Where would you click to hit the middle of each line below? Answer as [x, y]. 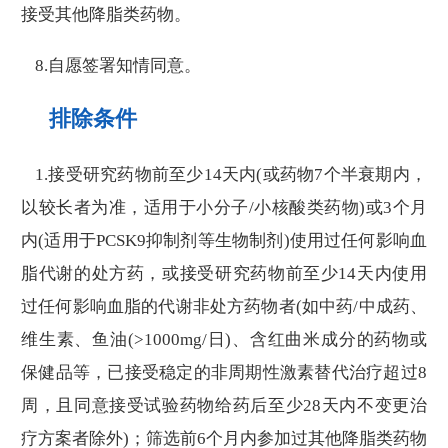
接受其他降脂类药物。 [106, 15]
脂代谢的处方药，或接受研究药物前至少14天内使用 [224, 274]
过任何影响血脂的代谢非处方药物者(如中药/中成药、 [224, 307]
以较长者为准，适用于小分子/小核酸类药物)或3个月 [224, 208]
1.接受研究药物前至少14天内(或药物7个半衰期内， [231, 175]
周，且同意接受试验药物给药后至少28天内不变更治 [224, 406]
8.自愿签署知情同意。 [118, 66]
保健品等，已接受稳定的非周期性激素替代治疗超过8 [224, 373]
